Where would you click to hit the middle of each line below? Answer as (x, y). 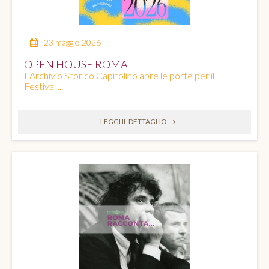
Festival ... (44, 86)
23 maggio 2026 (72, 43)
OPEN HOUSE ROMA (76, 65)
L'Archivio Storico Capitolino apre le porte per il (119, 76)
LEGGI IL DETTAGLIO (133, 122)
